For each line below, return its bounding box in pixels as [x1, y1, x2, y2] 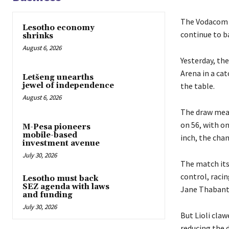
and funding [22, 190, 73, 200]
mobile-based [22, 130, 77, 141]
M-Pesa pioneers [22, 122, 90, 132]
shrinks [22, 31, 53, 41]
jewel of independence [22, 81, 114, 91]
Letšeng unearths [22, 73, 94, 83]
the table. [180, 80, 215, 91]
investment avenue [22, 139, 100, 149]
